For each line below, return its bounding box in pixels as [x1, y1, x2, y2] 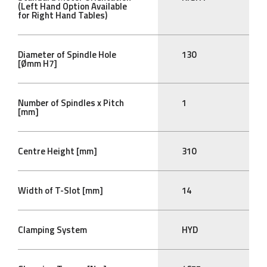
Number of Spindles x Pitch [18, 96, 124, 110]
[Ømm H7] [18, 57, 57, 71]
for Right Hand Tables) [18, 8, 107, 23]
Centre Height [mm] [18, 144, 97, 159]
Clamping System [18, 223, 87, 237]
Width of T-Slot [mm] [18, 184, 103, 198]
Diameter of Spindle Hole [18, 48, 116, 62]
